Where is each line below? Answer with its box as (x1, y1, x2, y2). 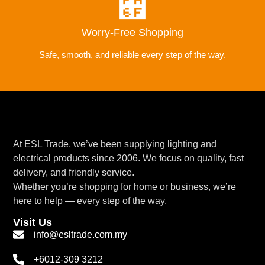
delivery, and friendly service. (13, 167, 135, 178)
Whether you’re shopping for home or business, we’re (13, 182, 237, 192)
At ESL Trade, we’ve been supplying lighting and (13, 139, 217, 150)
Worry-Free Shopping (82, 26, 183, 38)
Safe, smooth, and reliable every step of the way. (39, 49, 226, 60)
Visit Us (13, 216, 53, 228)
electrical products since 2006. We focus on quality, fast (13, 153, 244, 164)
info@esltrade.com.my (34, 229, 128, 240)
